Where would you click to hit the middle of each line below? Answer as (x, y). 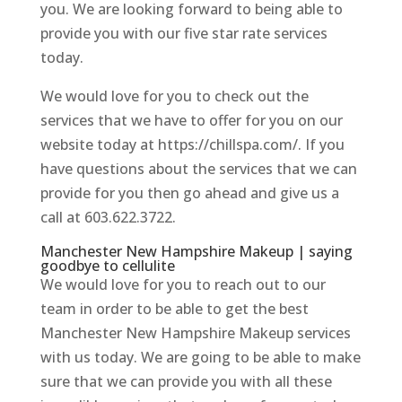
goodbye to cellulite (107, 266)
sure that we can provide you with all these (186, 382)
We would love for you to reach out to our (183, 285)
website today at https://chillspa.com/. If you (192, 145)
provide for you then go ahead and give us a (189, 193)
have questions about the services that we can (198, 169)
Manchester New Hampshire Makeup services (195, 333)
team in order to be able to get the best (174, 309)
